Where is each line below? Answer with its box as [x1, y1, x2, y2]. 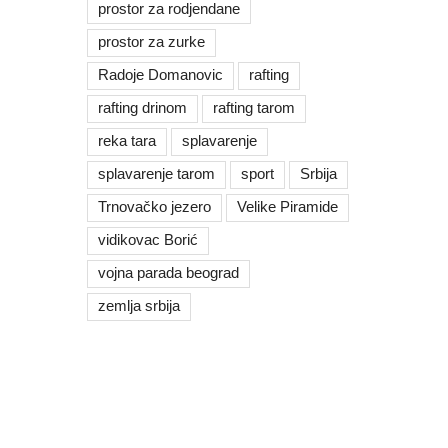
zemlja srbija [98, 297, 180, 314]
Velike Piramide [237, 198, 338, 215]
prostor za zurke [98, 33, 205, 50]
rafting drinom [98, 99, 187, 116]
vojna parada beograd [98, 264, 239, 281]
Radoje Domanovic [98, 66, 223, 83]
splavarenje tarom [98, 165, 215, 182]
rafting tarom [213, 99, 295, 116]
